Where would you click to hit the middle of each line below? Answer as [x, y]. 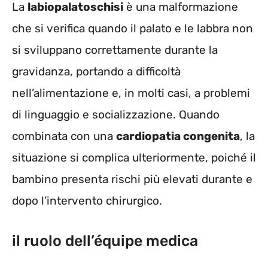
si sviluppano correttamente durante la [115, 50]
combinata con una [64, 136]
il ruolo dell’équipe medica [105, 241]
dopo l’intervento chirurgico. [87, 200]
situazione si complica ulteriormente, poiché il [134, 157]
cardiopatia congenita [178, 136]
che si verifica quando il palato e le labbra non [133, 28]
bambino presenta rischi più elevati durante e [132, 179]
